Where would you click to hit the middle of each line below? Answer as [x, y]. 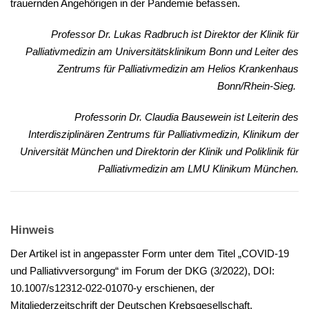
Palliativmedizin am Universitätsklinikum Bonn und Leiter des [162, 52]
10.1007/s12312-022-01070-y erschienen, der [112, 288]
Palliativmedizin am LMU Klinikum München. [198, 169]
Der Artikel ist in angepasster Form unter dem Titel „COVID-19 [150, 254]
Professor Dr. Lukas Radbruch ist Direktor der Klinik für [175, 34]
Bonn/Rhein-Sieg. [258, 86]
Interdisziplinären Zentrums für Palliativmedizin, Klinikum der [163, 134]
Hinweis [32, 230]
